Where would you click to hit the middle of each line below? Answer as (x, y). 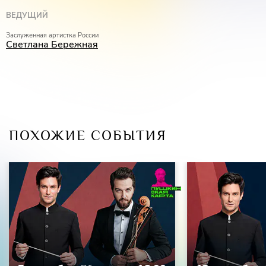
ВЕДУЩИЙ (27, 16)
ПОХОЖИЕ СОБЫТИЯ (88, 135)
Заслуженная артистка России (52, 36)
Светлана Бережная (52, 45)
